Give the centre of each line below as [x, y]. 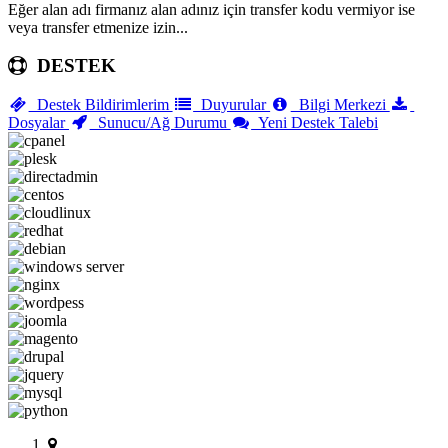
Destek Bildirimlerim [100, 105]
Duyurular [232, 105]
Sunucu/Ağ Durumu [160, 123]
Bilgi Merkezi [340, 105]
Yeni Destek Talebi [315, 123]
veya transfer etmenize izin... [98, 27]
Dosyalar [38, 123]
